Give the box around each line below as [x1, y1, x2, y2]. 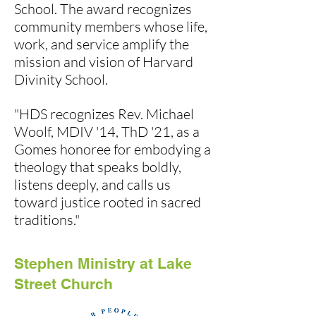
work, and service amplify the [14, 35, 189, 53]
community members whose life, [14, 17, 207, 35]
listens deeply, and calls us [14, 175, 171, 193]
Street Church [14, 274, 113, 293]
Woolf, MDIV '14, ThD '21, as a [14, 122, 200, 140]
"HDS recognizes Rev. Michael [14, 104, 194, 123]
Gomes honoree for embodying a [14, 140, 211, 158]
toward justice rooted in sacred [14, 193, 201, 211]
